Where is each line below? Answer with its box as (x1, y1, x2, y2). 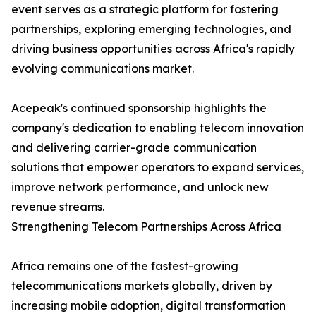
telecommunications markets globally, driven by (11, 279, 272, 293)
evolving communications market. (11, 61, 194, 76)
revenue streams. (11, 200, 104, 214)
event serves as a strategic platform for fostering (11, 2, 279, 17)
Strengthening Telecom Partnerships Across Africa (11, 219, 281, 234)
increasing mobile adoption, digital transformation (11, 298, 286, 313)
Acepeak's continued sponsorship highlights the (11, 101, 267, 116)
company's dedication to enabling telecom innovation (11, 121, 304, 135)
